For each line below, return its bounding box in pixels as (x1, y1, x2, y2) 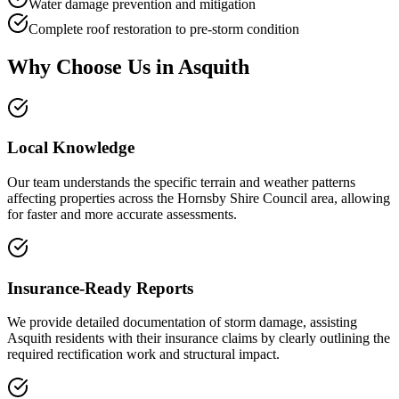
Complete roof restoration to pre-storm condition (28, 20, 299, 37)
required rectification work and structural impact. (7, 346, 280, 362)
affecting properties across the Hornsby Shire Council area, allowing (7, 190, 390, 206)
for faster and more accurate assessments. (7, 206, 237, 222)
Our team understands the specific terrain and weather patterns (7, 174, 355, 190)
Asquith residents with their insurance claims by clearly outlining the (7, 330, 390, 346)
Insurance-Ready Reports (7, 278, 193, 297)
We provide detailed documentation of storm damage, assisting (7, 314, 357, 330)
